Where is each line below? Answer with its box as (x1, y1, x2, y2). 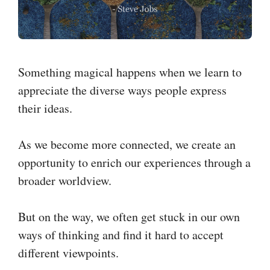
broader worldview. (18, 172, 111, 189)
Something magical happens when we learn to (18, 63, 242, 80)
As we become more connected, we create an (18, 136, 236, 152)
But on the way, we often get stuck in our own (18, 208, 240, 225)
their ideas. (18, 99, 72, 116)
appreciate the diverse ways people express (18, 81, 227, 98)
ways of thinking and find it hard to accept (18, 226, 224, 243)
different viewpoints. (18, 244, 119, 261)
